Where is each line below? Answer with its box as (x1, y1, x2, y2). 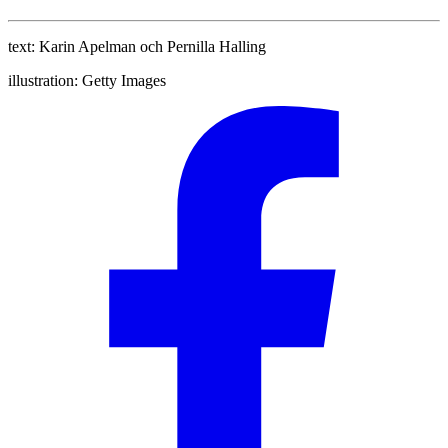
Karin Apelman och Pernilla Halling (39, 38, 266, 56)
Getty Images (82, 72, 166, 90)
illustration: (8, 72, 78, 90)
